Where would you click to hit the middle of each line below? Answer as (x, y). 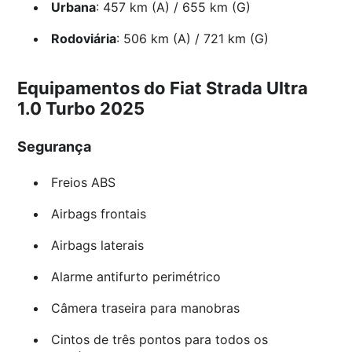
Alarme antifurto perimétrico (136, 277)
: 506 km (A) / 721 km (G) (192, 39)
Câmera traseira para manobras (145, 308)
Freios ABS (83, 183)
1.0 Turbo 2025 (81, 109)
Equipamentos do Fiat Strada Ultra (163, 88)
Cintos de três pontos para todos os (159, 340)
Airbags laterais (97, 246)
